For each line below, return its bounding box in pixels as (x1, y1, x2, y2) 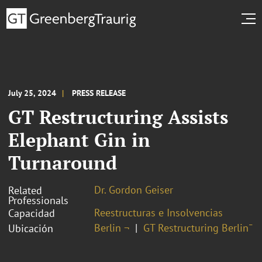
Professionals (8, 193, 68, 207)
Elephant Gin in (8, 127, 150, 152)
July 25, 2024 (8, 87, 56, 98)
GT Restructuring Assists (8, 104, 228, 129)
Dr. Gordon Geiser (94, 182, 173, 196)
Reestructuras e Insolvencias (94, 205, 223, 219)
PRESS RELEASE (72, 87, 126, 98)
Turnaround (8, 150, 117, 175)
